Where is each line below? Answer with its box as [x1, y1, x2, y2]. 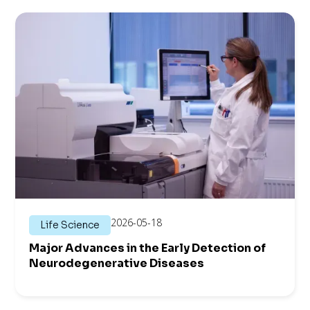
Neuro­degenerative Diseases [29, 255, 205, 271]
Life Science [40, 218, 100, 231]
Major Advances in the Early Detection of [29, 240, 266, 255]
